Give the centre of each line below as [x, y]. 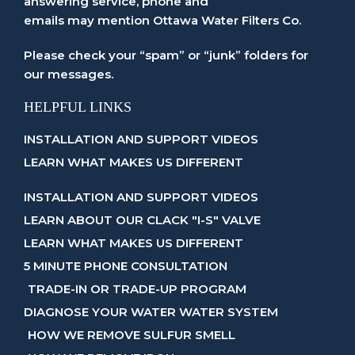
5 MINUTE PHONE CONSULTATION [126, 266]
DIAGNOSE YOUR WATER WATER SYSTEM [151, 312]
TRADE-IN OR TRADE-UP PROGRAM [137, 289]
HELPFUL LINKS [78, 107]
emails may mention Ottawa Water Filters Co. [162, 20]
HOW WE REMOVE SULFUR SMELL [132, 335]
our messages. [69, 74]
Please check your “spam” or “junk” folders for [166, 55]
